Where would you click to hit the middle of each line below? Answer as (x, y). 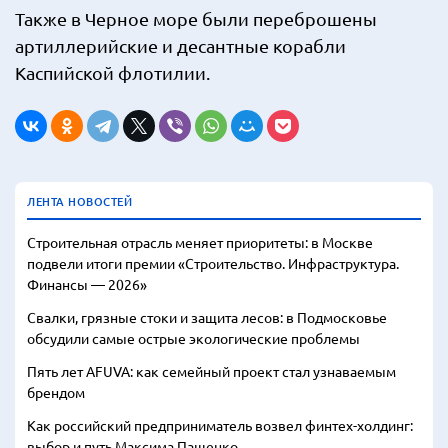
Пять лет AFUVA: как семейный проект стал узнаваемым (211, 371)
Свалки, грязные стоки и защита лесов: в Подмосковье (207, 317)
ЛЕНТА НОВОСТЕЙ (79, 201)
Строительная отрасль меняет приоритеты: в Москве (200, 242)
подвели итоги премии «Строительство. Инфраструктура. (213, 263)
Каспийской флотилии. (112, 72)
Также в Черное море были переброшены (196, 18)
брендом (56, 392)
